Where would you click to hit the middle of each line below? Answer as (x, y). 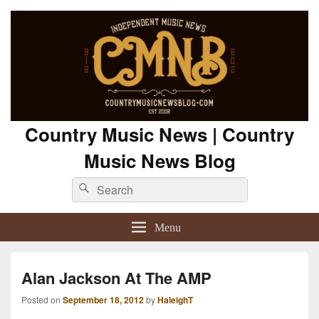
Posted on (42, 300)
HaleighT (175, 300)
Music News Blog (159, 161)
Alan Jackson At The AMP (116, 278)
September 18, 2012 (103, 300)
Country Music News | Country (159, 135)
